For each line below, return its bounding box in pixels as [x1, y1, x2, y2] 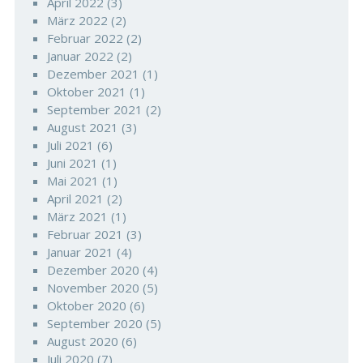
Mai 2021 [46, 173, 99, 189]
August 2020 [46, 333, 118, 349]
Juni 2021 [46, 155, 98, 171]
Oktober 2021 [46, 83, 126, 100]
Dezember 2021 [46, 66, 139, 82]
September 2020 [46, 315, 143, 331]
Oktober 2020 [46, 297, 126, 314]
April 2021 [46, 190, 104, 207]
